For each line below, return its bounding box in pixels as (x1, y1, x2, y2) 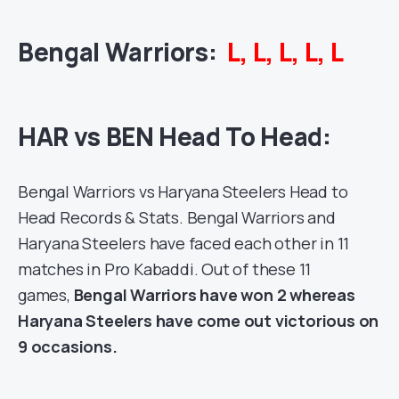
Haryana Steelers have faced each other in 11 (18, 232, 350, 255)
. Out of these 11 (193, 258, 312, 281)
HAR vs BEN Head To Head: (18, 119, 331, 154)
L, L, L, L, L (226, 35, 344, 69)
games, (18, 284, 74, 306)
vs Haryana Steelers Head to (135, 181, 348, 203)
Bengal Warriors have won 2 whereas (73, 284, 355, 306)
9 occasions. (18, 336, 118, 358)
